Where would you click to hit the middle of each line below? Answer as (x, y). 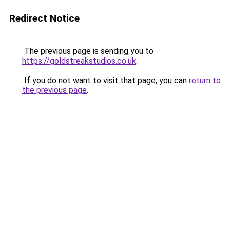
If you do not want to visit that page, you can (106, 80)
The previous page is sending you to (88, 51)
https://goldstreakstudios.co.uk (79, 61)
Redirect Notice (44, 18)
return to (205, 80)
